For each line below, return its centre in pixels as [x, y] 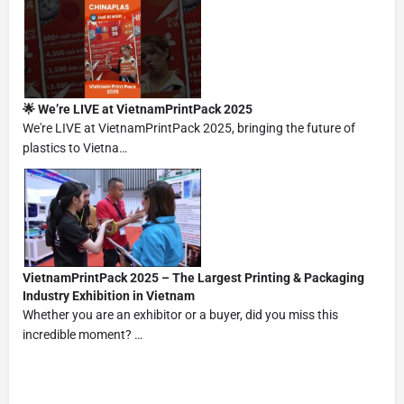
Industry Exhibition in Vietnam [109, 295]
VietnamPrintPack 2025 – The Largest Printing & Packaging [193, 277]
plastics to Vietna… [75, 147]
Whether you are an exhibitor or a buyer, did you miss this [180, 314]
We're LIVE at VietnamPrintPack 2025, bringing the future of [189, 128]
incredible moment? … [83, 334]
